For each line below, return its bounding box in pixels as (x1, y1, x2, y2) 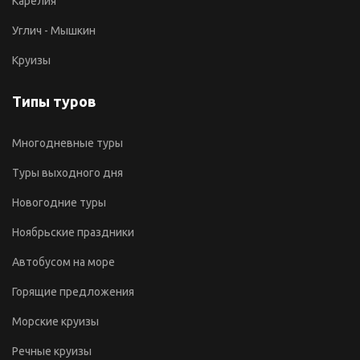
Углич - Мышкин (12, 23, 96, 37)
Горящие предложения (12, 284, 134, 298)
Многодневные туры (12, 136, 123, 149)
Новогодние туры (12, 195, 106, 209)
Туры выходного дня (12, 166, 123, 179)
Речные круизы (12, 344, 92, 358)
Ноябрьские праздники (12, 225, 134, 239)
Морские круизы (12, 314, 99, 328)
